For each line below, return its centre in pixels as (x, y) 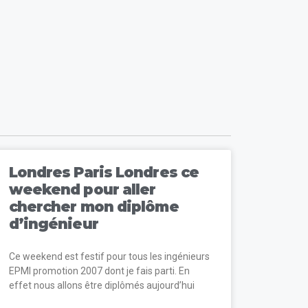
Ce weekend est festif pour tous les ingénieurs (109, 256)
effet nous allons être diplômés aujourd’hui (101, 285)
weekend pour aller (82, 189)
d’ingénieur (53, 223)
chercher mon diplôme (93, 206)
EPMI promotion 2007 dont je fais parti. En (99, 271)
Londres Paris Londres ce (104, 172)
